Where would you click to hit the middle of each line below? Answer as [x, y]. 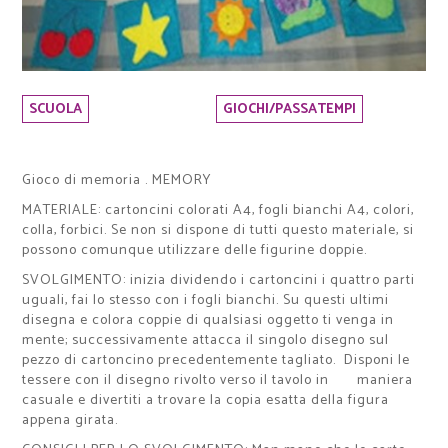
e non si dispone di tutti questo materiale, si [267, 231]
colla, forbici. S [71, 231]
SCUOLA [56, 109]
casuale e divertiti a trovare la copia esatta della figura [206, 401]
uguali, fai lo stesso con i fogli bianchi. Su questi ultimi [206, 301]
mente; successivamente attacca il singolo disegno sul [206, 341]
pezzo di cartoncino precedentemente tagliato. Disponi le [216, 361]
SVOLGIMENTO [73, 281]
